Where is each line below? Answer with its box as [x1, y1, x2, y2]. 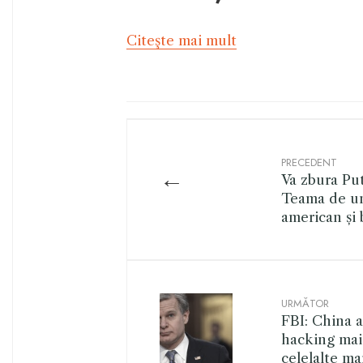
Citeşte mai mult [126, 32, 237, 49]
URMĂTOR [281, 295, 329, 311]
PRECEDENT [281, 154, 337, 170]
